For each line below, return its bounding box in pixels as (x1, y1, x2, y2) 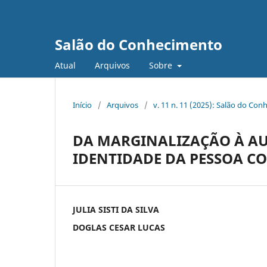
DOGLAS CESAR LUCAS (73, 221, 165, 233)
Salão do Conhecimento (55, 35, 222, 54)
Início (73, 99, 92, 110)
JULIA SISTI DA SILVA (73, 203, 159, 215)
